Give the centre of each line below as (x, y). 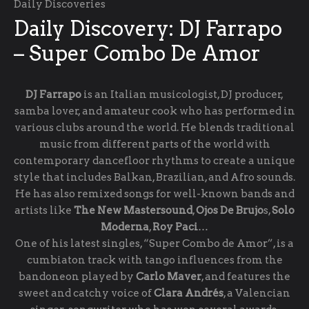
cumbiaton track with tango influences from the (154, 260)
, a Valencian (257, 293)
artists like (44, 210)
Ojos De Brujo (230, 210)
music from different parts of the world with (154, 144)
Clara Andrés (189, 293)
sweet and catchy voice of (86, 293)
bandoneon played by (77, 277)
